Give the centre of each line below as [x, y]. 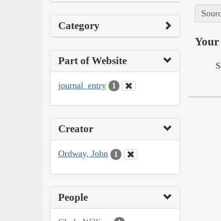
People [73, 197]
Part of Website [92, 60]
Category [79, 25]
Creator [76, 129]
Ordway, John [83, 154]
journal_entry [82, 85]
